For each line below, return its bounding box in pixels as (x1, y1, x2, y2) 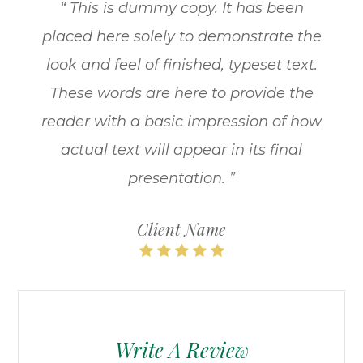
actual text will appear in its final (61, 141, 302, 160)
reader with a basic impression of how (41, 113, 322, 131)
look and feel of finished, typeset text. (45, 56, 318, 75)
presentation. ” (128, 169, 235, 188)
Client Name (137, 218, 226, 241)
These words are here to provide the (49, 84, 314, 103)
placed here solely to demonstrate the (41, 28, 322, 46)
